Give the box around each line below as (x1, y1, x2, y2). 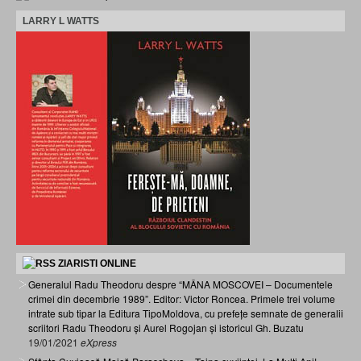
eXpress (81, 334, 117, 349)
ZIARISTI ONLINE (58, 257, 136, 269)
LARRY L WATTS (23, 15, 99, 27)
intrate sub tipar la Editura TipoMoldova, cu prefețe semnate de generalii (28, 305, 343, 320)
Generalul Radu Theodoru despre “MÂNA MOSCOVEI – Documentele (28, 276, 333, 291)
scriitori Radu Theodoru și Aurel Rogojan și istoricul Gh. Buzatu (28, 320, 304, 334)
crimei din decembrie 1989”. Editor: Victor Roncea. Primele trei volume (28, 291, 335, 305)
